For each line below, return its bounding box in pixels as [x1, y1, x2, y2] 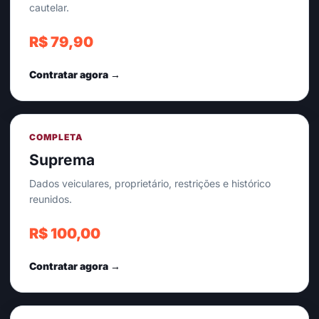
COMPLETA [29, 132, 83, 142]
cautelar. [29, 1, 69, 14]
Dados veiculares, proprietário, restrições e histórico [29, 177, 271, 189]
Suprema [29, 151, 95, 169]
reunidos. [29, 193, 72, 205]
